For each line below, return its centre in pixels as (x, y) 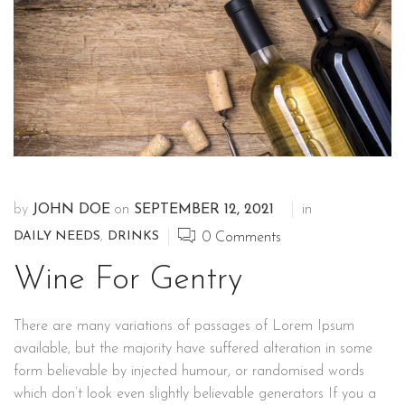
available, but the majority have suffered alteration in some (193, 348)
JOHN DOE (71, 209)
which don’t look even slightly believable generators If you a (195, 394)
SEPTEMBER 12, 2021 (204, 209)
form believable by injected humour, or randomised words (189, 371)
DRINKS (133, 237)
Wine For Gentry (128, 280)
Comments (246, 237)
